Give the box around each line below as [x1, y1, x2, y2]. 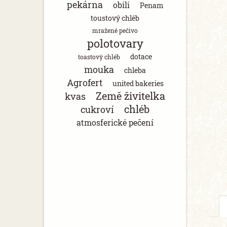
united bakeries [112, 79, 164, 88]
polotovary [87, 36, 143, 51]
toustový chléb [91, 13, 139, 23]
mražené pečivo [92, 26, 138, 34]
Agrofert [66, 77, 102, 89]
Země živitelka [96, 89, 165, 102]
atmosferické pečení [77, 117, 154, 128]
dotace [130, 52, 152, 61]
